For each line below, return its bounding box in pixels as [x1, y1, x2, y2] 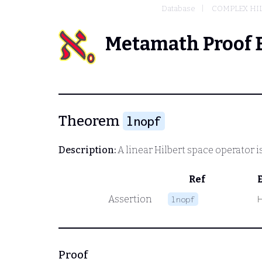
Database [161, 4, 195, 13]
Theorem [58, 113, 123, 129]
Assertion [108, 193, 152, 205]
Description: [58, 144, 116, 156]
